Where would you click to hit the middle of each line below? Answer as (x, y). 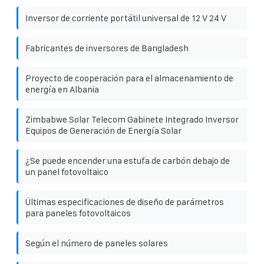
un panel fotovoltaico (67, 171)
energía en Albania (62, 89)
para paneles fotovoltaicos (78, 213)
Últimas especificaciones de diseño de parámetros (125, 202)
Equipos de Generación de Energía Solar (103, 130)
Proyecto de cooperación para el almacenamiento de (129, 78)
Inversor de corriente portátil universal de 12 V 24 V (126, 18)
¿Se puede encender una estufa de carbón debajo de (128, 160)
